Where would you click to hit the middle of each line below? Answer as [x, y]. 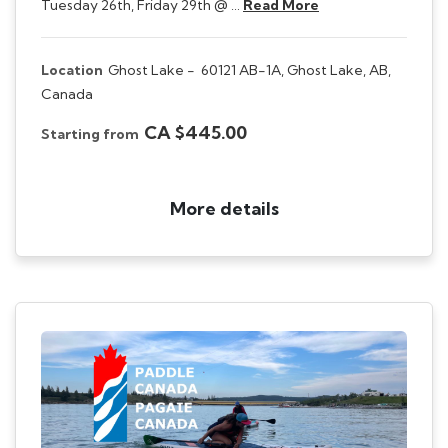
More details [224, 208]
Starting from [90, 133]
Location [72, 69]
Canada [67, 93]
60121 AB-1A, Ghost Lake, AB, [296, 69]
